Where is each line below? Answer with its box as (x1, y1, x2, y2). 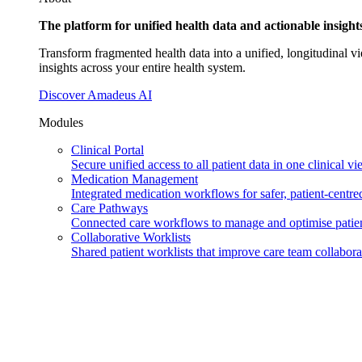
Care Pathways (71, 201, 148, 215)
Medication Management (71, 172, 198, 186)
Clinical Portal (71, 143, 144, 157)
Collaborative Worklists (71, 230, 191, 244)
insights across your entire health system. (39, 61, 246, 74)
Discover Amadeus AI (39, 88, 152, 102)
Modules (39, 116, 83, 129)
